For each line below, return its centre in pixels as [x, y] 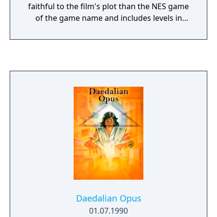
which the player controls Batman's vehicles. [108, 30]
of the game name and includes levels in [108, 18]
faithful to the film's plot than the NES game [108, 6]
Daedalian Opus [108, 198]
